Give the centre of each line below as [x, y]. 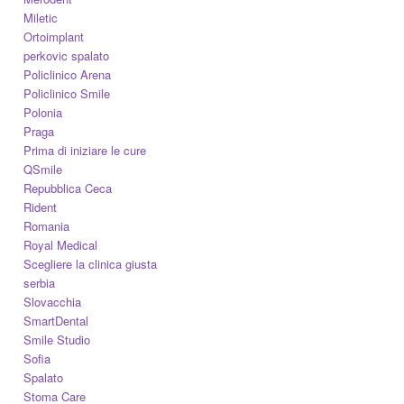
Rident [41, 207]
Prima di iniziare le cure [85, 150]
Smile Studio [57, 339]
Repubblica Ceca [68, 188]
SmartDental [56, 320]
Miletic [41, 17]
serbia [40, 282]
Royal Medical [61, 244]
